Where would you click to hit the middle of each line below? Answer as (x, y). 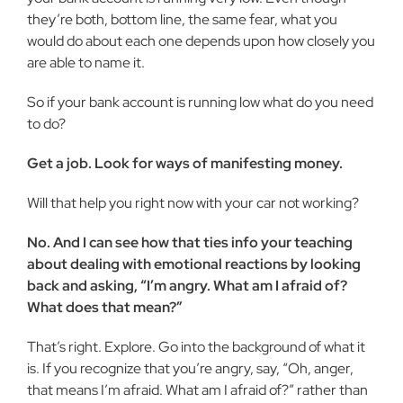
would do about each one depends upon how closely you (201, 41)
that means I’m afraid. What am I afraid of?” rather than (197, 390)
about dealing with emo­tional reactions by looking (194, 264)
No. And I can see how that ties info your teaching (190, 242)
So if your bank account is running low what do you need (200, 102)
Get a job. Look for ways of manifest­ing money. (185, 163)
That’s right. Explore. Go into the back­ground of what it (196, 347)
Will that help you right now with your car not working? (193, 203)
